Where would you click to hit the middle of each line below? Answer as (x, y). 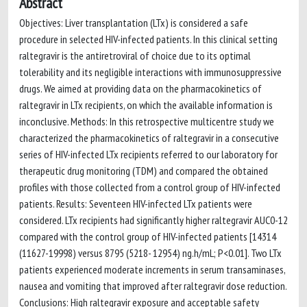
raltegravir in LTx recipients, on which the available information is (146, 105)
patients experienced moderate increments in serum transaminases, (152, 269)
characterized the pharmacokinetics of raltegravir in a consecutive (149, 138)
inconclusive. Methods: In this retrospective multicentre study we (147, 121)
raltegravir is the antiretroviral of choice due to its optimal (135, 56)
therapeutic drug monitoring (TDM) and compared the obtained (144, 171)
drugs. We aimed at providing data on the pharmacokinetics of (140, 88)
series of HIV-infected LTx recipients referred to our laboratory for (148, 154)
